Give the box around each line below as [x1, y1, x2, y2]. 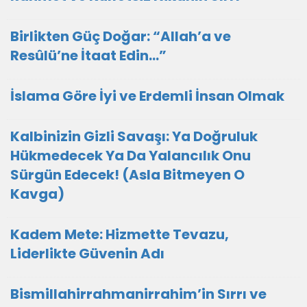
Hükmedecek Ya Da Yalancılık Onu [10, 146, 251, 165]
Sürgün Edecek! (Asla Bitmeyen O [10, 165, 245, 184]
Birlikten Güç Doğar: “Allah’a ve [10, 27, 231, 46]
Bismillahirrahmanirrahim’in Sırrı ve [10, 284, 267, 304]
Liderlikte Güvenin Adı [10, 244, 164, 263]
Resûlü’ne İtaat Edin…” [10, 46, 167, 65]
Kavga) [10, 184, 64, 204]
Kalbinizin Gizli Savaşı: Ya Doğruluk [10, 127, 258, 146]
